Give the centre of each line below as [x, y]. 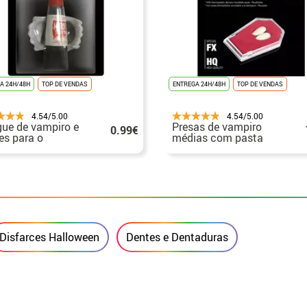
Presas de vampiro [217, 126]
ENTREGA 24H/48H [199, 84]
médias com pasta [218, 137]
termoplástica [206, 148]
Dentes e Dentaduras [177, 237]
